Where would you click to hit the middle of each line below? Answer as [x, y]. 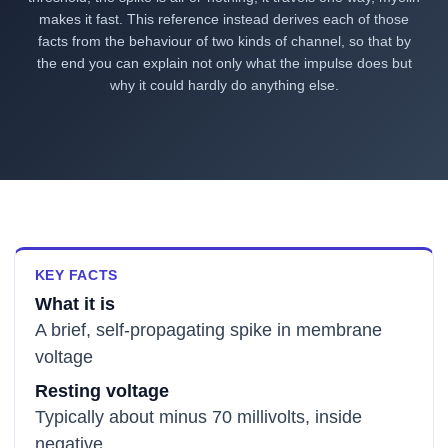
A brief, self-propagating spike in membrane [208, 329]
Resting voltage [101, 390]
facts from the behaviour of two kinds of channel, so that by [224, 41]
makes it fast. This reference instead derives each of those [224, 19]
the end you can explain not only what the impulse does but [224, 63]
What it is [74, 303]
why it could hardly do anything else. [224, 85]
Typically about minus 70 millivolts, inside [198, 416]
